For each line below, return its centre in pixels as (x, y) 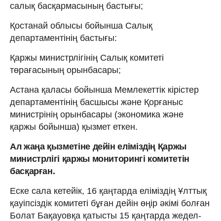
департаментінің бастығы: (63, 38)
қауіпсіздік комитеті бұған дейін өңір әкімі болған (110, 203)
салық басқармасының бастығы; (76, 6)
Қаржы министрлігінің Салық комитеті (87, 58)
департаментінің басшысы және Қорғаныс (96, 102)
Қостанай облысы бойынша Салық (81, 26)
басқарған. (33, 171)
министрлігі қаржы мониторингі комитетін (100, 159)
